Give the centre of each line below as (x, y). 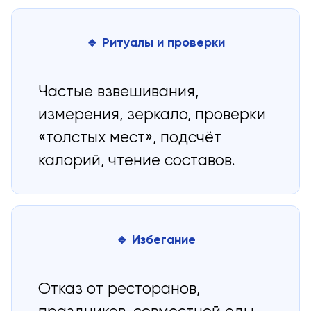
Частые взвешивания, (119, 93)
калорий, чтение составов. (137, 161)
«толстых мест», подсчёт (130, 138)
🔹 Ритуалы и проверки (155, 43)
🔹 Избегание (155, 240)
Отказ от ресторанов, (119, 290)
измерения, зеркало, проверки (152, 116)
